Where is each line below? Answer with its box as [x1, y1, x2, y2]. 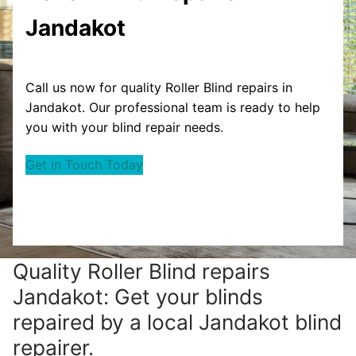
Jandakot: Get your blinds [13, 284, 263, 310]
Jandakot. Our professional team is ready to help [25, 99, 320, 115]
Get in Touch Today [25, 157, 143, 173]
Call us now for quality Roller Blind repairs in [25, 79, 292, 95]
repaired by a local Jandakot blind [13, 309, 342, 335]
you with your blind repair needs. [25, 118, 223, 135]
